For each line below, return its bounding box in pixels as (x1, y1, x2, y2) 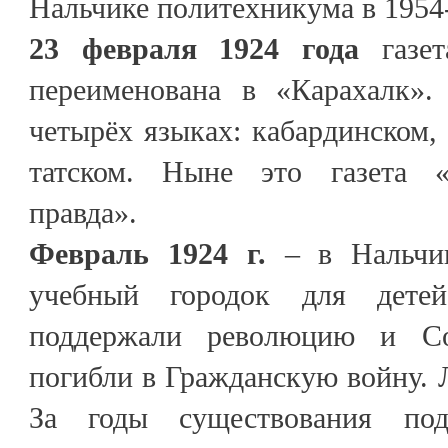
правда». (29, 195, 137, 229)
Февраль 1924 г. (29, 236, 285, 270)
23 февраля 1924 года (29, 31, 359, 65)
